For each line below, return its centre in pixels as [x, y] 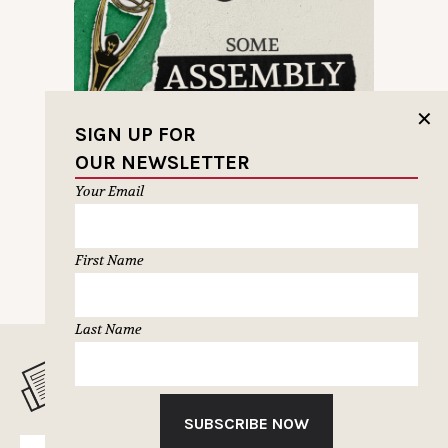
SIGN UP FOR [135, 134]
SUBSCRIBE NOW [246, 423]
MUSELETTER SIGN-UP [235, 383]
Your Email [109, 190]
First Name [109, 259]
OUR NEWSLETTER [162, 162]
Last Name [108, 328]
